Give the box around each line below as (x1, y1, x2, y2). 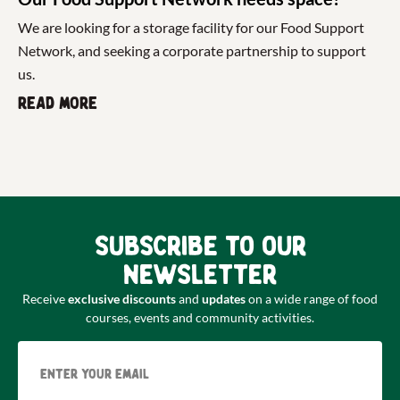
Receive (22, 291, 68, 307)
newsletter (123, 260, 277, 291)
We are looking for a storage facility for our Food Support (18, 19, 364, 37)
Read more (18, 94, 97, 114)
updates (202, 291, 246, 307)
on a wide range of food (246, 291, 378, 307)
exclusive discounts (68, 291, 176, 307)
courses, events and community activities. (86, 310, 314, 326)
